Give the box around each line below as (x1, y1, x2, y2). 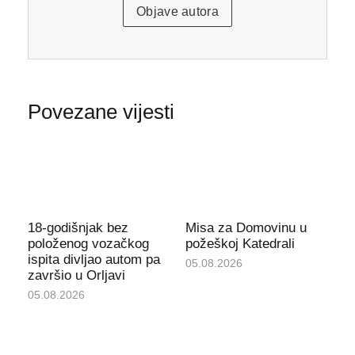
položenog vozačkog (27, 235, 149, 251)
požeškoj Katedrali (185, 235, 295, 251)
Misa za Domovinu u (185, 219, 307, 235)
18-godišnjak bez (27, 219, 128, 235)
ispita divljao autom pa (27, 251, 160, 267)
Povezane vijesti (27, 100, 174, 124)
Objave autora (136, 5, 219, 19)
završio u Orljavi (27, 267, 125, 283)
